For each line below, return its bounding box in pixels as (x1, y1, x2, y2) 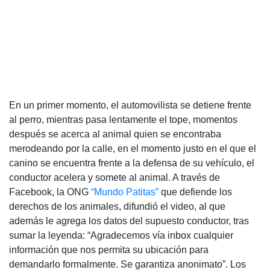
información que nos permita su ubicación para (9, 245, 209, 256)
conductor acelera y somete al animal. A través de (9, 172, 220, 183)
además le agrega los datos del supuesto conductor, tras (9, 216, 249, 227)
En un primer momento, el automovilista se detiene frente (9, 100, 251, 111)
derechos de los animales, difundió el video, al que (9, 201, 225, 212)
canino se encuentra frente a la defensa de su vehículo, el (9, 158, 254, 169)
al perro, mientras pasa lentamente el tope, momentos (9, 115, 237, 125)
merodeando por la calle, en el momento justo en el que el (9, 143, 256, 154)
